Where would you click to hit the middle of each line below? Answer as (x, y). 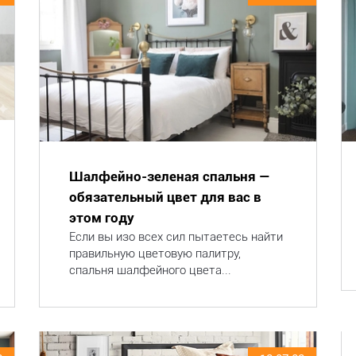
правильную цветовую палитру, (155, 253)
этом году (101, 218)
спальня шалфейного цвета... (150, 270)
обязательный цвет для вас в (165, 197)
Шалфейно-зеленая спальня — (169, 176)
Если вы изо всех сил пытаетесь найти (176, 237)
